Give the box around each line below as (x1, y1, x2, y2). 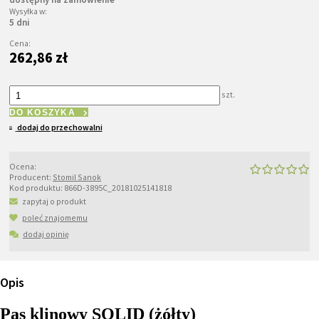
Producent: (9, 171, 53, 182)
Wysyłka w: (9, 6, 47, 17)
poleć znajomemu (21, 211, 88, 223)
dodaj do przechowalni (16, 121, 103, 132)
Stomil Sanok (53, 171, 101, 182)
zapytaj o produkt (21, 195, 86, 206)
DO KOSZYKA (9, 108, 75, 117)
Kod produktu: (9, 182, 63, 193)
